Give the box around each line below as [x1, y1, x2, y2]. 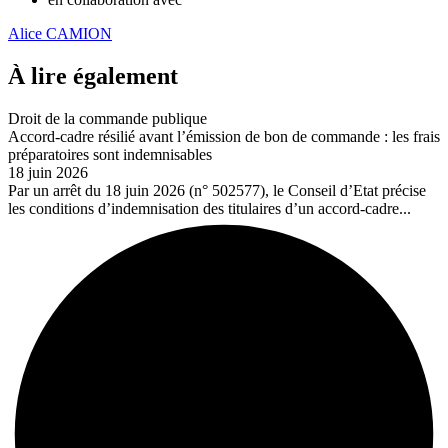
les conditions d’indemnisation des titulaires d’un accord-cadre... [8, 200, 411, 218]
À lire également [8, 63, 178, 90]
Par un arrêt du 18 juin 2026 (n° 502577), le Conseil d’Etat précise [8, 182, 426, 200]
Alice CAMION [8, 25, 112, 43]
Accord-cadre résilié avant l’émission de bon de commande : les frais [8, 128, 440, 146]
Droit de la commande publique [8, 110, 207, 128]
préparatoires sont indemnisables [8, 146, 212, 164]
